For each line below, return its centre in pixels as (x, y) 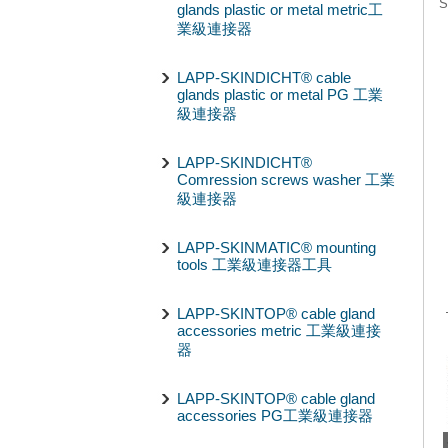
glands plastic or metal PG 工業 (280, 94)
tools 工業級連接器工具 (254, 264)
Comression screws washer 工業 (286, 179)
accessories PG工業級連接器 (275, 415)
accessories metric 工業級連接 (279, 330)
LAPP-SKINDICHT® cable (264, 77)
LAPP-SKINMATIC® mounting (276, 247)
